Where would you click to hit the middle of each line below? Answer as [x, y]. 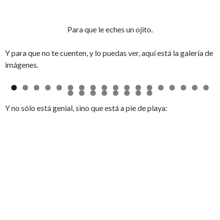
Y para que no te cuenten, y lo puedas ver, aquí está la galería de [109, 53]
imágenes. [22, 64]
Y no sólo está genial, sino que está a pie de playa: [86, 108]
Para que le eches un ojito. [110, 29]
